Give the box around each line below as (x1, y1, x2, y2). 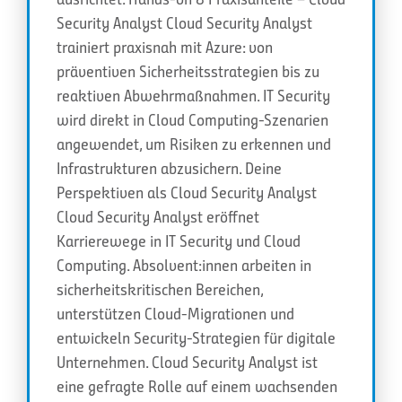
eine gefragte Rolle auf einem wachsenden (57, 376, 337, 397)
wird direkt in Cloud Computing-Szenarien (57, 109, 328, 130)
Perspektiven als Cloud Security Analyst (57, 182, 317, 203)
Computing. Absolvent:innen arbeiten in (57, 255, 311, 275)
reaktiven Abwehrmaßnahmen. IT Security (57, 85, 330, 106)
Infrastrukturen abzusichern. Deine (57, 158, 282, 179)
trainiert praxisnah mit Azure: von (57, 37, 273, 57)
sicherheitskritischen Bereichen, (57, 279, 263, 300)
